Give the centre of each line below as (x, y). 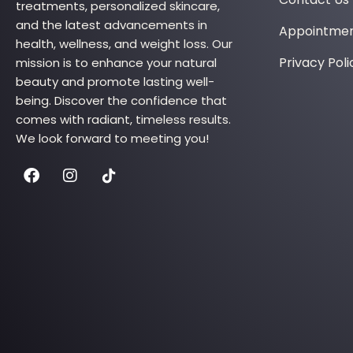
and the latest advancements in (111, 24)
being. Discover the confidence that (121, 100)
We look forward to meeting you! (112, 138)
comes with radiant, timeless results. (123, 119)
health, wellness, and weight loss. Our (124, 43)
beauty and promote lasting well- (115, 81)
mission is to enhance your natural (116, 62)
